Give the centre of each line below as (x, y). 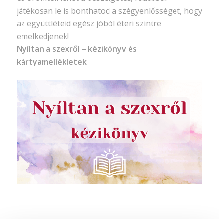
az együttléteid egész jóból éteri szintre (89, 23)
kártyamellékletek (51, 61)
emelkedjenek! (43, 36)
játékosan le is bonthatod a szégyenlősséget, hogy (109, 11)
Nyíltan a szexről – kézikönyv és (77, 49)
